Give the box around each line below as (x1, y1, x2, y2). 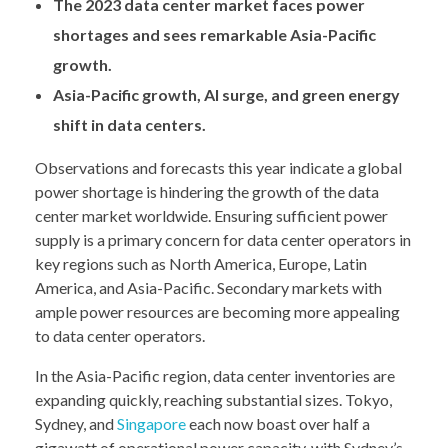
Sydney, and (35, 414, 117, 434)
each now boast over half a (186, 414, 370, 434)
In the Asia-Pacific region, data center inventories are (35, 366, 395, 386)
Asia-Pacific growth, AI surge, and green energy (52, 85, 400, 105)
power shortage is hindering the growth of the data (35, 182, 379, 202)
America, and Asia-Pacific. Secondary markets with (35, 278, 382, 298)
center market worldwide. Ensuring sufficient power (35, 206, 388, 226)
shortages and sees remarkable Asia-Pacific (52, 25, 376, 45)
